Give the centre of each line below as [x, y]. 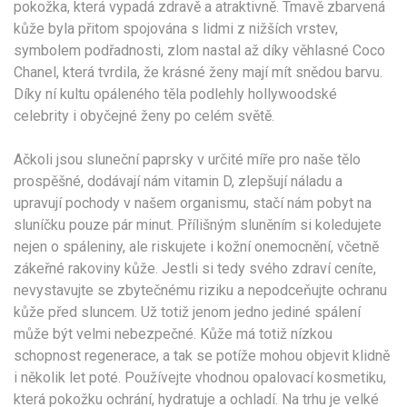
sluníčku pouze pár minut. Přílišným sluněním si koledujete [198, 225]
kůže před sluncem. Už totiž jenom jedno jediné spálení [187, 313]
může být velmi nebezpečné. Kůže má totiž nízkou [173, 334]
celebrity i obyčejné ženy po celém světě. [144, 116]
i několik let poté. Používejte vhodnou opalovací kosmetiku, [200, 378]
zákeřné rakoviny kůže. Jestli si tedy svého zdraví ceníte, [195, 269]
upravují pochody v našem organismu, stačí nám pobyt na [193, 203]
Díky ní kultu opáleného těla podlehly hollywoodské [175, 94]
